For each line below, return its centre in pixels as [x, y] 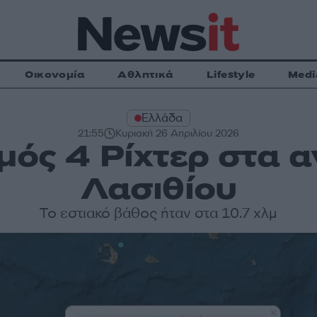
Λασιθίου [158, 189]
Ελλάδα [162, 118]
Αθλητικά [146, 75]
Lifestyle [231, 75]
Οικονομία [55, 75]
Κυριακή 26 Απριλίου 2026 [177, 133]
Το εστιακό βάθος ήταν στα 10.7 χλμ [158, 213]
